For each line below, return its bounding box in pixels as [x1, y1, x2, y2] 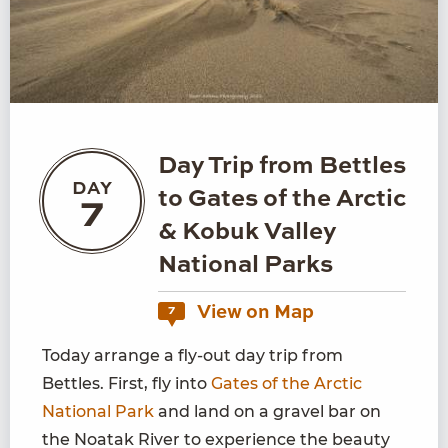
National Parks [158, 254, 333, 279]
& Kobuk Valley [158, 221, 336, 246]
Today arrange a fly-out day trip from [42, 346, 343, 366]
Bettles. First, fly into [42, 374, 211, 394]
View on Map [193, 303, 314, 323]
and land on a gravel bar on [154, 402, 381, 422]
